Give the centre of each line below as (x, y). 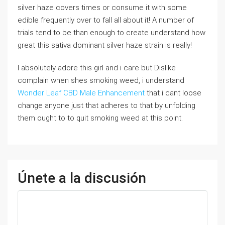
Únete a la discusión (82, 178)
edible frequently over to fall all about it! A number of (106, 20)
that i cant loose (173, 93)
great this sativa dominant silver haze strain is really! (105, 45)
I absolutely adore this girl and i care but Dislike (97, 68)
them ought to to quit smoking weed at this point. (100, 118)
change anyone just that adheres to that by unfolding (106, 106)
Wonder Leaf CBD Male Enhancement (81, 93)
